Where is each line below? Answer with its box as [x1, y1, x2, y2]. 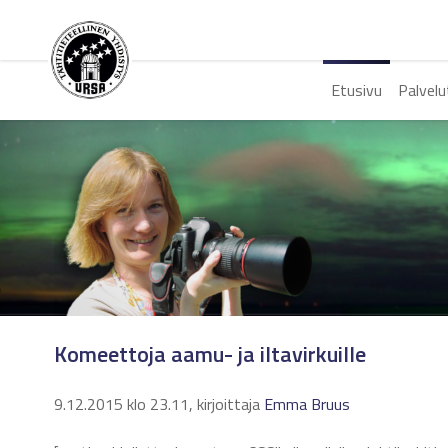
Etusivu [330, 78, 382, 102]
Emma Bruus [264, 392, 350, 416]
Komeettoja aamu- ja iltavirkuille [54, 337, 366, 371]
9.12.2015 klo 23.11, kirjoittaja [54, 392, 264, 416]
